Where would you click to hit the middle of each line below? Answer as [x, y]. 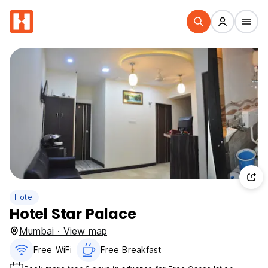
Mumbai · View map [63, 231]
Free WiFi [53, 250]
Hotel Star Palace [73, 214]
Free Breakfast [131, 250]
